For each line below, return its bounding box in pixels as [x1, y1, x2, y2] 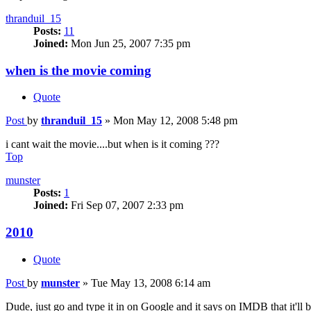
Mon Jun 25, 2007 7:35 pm [68, 37, 190, 49]
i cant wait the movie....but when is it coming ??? [6, 138, 219, 151]
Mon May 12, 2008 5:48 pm [113, 115, 237, 127]
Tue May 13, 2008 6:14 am [91, 276, 210, 289]
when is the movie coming [6, 62, 151, 78]
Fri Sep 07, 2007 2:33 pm [68, 199, 183, 212]
